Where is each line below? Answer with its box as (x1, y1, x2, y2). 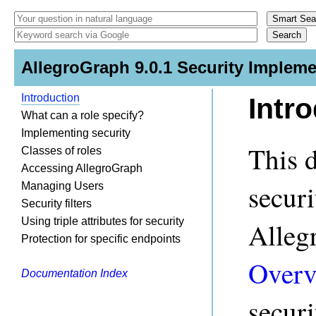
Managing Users (21, 180, 104, 192)
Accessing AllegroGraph (21, 162, 142, 174)
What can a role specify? (21, 109, 144, 121)
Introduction (21, 92, 80, 104)
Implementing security (21, 127, 130, 139)
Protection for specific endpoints (21, 233, 181, 245)
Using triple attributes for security (21, 215, 184, 227)
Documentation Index (21, 267, 128, 279)
